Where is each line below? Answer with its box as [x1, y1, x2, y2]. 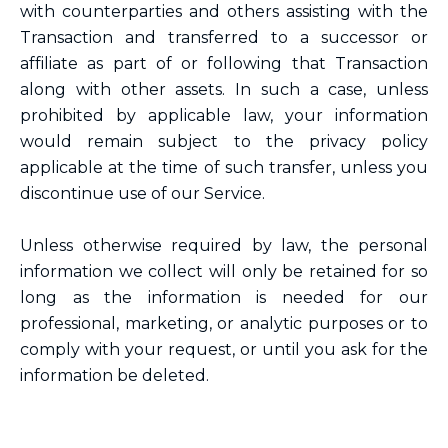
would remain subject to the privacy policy [20, 132, 428, 151]
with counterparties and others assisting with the [20, 2, 428, 21]
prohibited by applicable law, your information [20, 106, 428, 125]
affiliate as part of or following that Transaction [20, 54, 428, 73]
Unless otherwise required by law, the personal [20, 236, 428, 255]
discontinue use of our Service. [20, 184, 265, 203]
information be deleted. [20, 366, 217, 385]
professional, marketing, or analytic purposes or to [20, 314, 428, 333]
